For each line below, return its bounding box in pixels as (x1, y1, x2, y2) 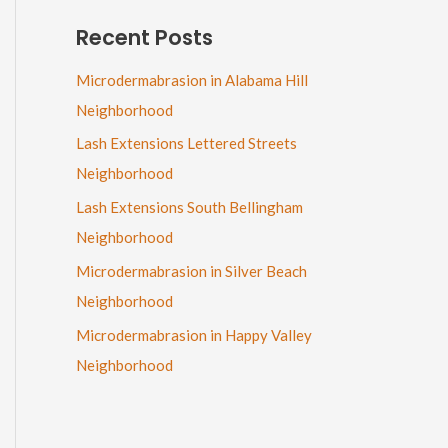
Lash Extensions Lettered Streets (76, 134, 297, 153)
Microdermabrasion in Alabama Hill (76, 70, 308, 89)
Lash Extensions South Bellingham (76, 198, 303, 217)
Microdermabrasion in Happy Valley (76, 325, 312, 344)
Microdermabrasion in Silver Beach (76, 261, 307, 280)
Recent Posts (76, 23, 213, 52)
